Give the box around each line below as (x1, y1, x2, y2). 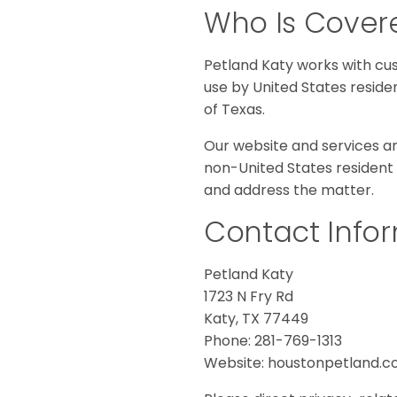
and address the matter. (204, 180, 374, 201)
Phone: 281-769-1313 (204, 331, 342, 352)
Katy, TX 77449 (204, 308, 308, 330)
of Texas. (204, 99, 265, 121)
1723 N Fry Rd (204, 286, 293, 307)
